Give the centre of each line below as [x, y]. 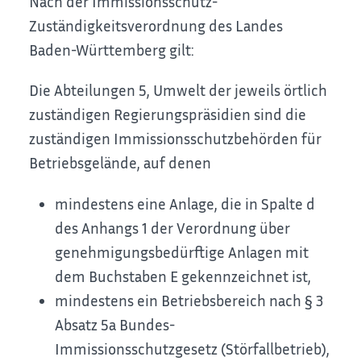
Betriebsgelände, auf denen [120, 163]
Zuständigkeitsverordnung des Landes [156, 25]
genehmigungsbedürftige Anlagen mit [182, 251]
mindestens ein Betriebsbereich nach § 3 [189, 300]
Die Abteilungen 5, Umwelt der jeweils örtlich [178, 90]
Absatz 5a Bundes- [115, 324]
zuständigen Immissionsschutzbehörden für [176, 139]
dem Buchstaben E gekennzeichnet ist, [183, 276]
